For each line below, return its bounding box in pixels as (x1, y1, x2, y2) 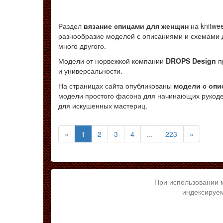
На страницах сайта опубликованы (58, 81, 174, 91)
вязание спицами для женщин (84, 21, 189, 31)
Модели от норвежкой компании (58, 56, 166, 66)
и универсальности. (58, 66, 122, 76)
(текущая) (85, 128, 117, 139)
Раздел (58, 21, 84, 31)
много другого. (58, 41, 106, 51)
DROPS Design (166, 56, 216, 66)
